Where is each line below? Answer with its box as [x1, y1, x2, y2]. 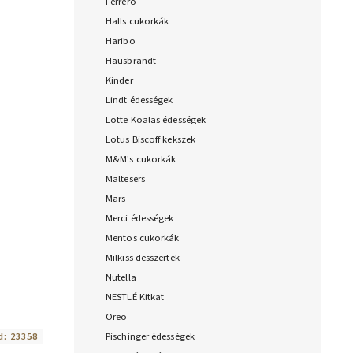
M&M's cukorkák [106, 152, 176, 167]
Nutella [106, 270, 136, 285]
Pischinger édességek [106, 329, 195, 344]
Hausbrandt [106, 54, 156, 69]
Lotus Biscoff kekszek [106, 132, 196, 147]
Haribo [106, 34, 136, 49]
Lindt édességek [106, 93, 173, 108]
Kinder [106, 73, 133, 88]
